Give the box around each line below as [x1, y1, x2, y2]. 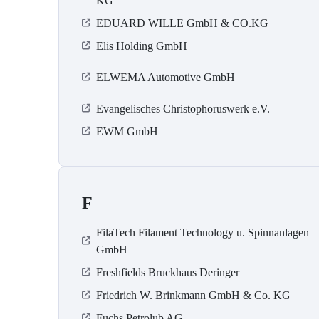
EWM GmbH [96, 125, 158, 138]
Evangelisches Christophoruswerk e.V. [96, 103, 270, 115]
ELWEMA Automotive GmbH [96, 71, 235, 84]
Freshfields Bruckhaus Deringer [96, 266, 239, 279]
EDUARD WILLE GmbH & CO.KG [96, 17, 268, 30]
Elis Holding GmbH [96, 40, 187, 53]
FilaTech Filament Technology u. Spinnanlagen [96, 226, 309, 239]
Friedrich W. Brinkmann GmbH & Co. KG [96, 289, 291, 302]
